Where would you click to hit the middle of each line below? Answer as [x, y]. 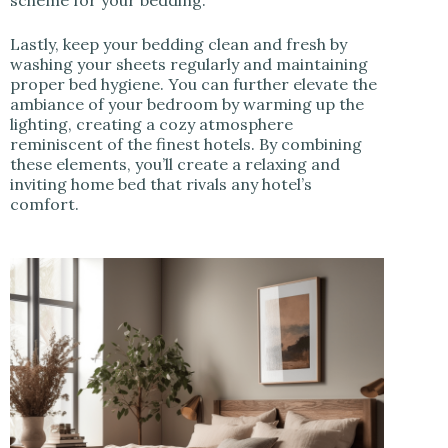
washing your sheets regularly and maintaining [189, 64]
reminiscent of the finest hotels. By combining [186, 144]
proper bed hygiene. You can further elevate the [193, 84]
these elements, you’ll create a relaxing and [175, 164]
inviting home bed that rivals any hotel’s [161, 184]
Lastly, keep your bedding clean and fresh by [178, 44]
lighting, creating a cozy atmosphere [151, 124]
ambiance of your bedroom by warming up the [187, 104]
